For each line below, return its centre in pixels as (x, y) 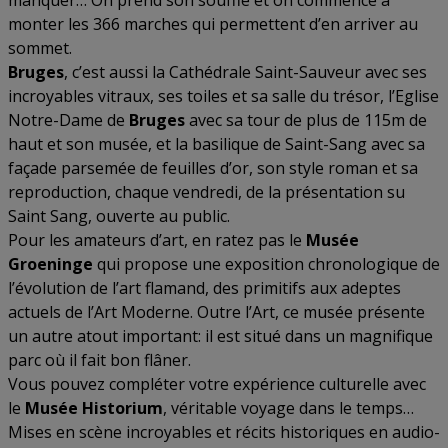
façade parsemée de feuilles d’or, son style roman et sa (213, 168)
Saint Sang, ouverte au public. (119, 216)
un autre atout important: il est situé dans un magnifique (220, 336)
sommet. (40, 48)
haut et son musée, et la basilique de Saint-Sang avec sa (216, 144)
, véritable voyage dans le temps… (288, 408)
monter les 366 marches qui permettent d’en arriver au (213, 24)
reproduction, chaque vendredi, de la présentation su (206, 192)
